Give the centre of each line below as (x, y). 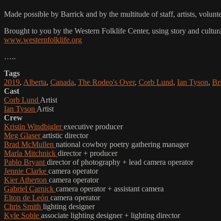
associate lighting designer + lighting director (110, 215)
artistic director (65, 135)
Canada (62, 82)
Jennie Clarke (26, 171)
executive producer (93, 126)
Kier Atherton (26, 180)
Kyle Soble (22, 215)
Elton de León (27, 197)
